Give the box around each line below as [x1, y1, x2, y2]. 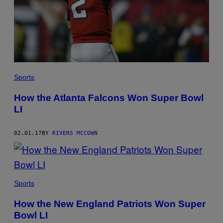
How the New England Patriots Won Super [14, 198, 206, 209]
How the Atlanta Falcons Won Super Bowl [14, 92, 204, 103]
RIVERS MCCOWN [52, 129, 98, 136]
